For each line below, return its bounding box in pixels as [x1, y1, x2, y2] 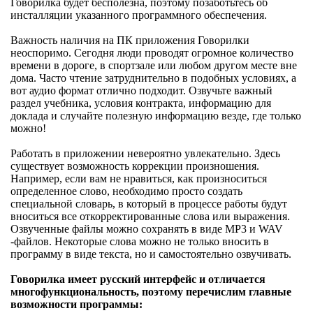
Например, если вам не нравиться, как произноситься [10, 172, 267, 184]
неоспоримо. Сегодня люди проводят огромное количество [10, 46, 293, 59]
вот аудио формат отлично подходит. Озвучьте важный [10, 84, 272, 96]
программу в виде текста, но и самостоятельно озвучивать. [10, 247, 291, 260]
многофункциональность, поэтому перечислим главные [10, 285, 291, 298]
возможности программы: [10, 298, 143, 310]
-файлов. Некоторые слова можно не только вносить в [10, 235, 269, 247]
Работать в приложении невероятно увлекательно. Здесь [10, 147, 280, 159]
